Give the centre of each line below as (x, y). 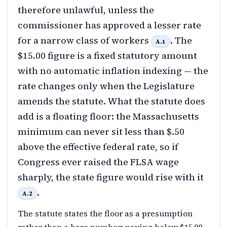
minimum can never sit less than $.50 (101, 131)
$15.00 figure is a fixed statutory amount (107, 55)
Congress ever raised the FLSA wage (98, 162)
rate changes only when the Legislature (106, 86)
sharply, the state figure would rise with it (111, 177)
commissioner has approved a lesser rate (109, 25)
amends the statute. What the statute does (111, 101)
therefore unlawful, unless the (86, 10)
